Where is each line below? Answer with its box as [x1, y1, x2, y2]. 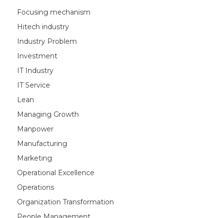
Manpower [17, 125, 54, 133]
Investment [17, 52, 57, 60]
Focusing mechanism [17, 8, 91, 17]
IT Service [17, 81, 50, 90]
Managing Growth [17, 110, 79, 119]
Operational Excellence [17, 168, 94, 177]
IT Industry [17, 66, 54, 75]
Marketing [17, 154, 52, 163]
